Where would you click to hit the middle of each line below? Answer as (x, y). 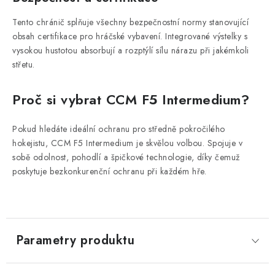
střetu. (24, 64)
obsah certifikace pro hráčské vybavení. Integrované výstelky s (130, 36)
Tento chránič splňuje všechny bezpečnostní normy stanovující (130, 22)
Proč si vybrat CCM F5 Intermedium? (131, 99)
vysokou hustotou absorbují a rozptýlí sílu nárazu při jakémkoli (131, 50)
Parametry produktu (75, 240)
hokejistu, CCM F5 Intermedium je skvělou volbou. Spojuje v (127, 143)
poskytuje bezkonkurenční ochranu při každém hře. (109, 171)
